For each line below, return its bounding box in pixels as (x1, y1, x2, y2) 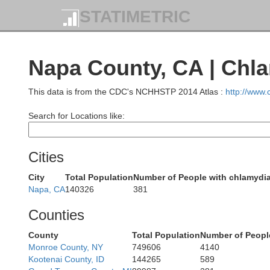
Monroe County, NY (28, 242, 103, 252)
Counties (28, 207, 84, 223)
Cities (28, 149, 64, 165)
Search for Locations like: (28, 111, 125, 121)
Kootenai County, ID (28, 254, 104, 264)
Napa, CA (28, 184, 65, 194)
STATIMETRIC (80, 7, 190, 27)
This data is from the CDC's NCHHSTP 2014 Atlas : (28, 87, 225, 96)
